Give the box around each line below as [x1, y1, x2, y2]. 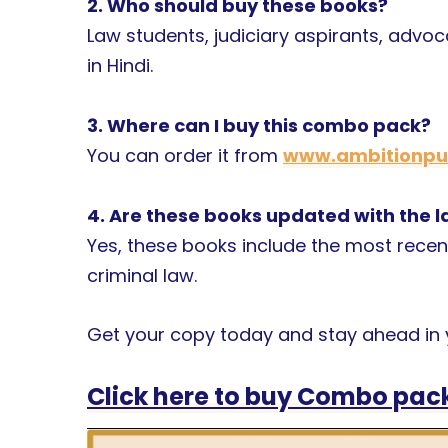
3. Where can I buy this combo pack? [87, 112, 431, 138]
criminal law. [87, 262, 197, 288]
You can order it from [87, 142, 283, 168]
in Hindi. [87, 53, 153, 79]
